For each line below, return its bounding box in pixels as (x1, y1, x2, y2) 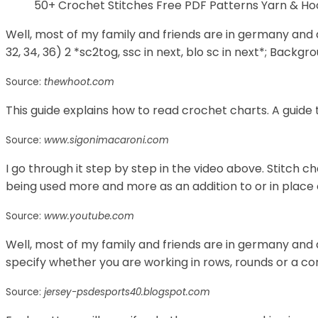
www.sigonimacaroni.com (44, 133, 169, 147)
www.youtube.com (44, 209, 134, 223)
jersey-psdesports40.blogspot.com (44, 285, 210, 299)
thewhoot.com (44, 75, 114, 89)
